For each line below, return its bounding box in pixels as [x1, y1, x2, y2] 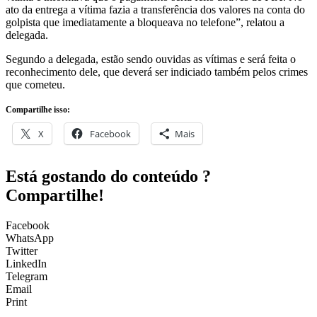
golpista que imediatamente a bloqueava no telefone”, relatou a [6, 16, 284, 28]
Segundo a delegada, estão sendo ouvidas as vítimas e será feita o [6, 52, 296, 65]
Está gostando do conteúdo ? [6, 166, 211, 185]
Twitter [6, 244, 38, 257]
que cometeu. [6, 78, 65, 91]
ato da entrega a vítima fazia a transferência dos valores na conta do [6, 3, 305, 16]
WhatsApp [6, 231, 54, 244]
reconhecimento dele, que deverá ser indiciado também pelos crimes [6, 65, 308, 78]
